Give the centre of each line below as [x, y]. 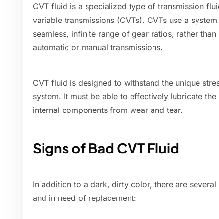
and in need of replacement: [85, 198]
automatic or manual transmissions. [98, 48]
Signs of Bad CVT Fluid [106, 148]
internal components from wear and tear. [108, 110]
